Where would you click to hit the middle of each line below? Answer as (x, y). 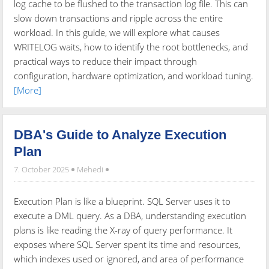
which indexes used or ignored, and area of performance (129, 258)
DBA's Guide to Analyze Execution (120, 134)
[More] (28, 90)
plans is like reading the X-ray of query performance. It (123, 230)
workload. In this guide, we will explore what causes (117, 32)
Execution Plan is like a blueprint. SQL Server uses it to (122, 201)
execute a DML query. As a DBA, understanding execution (130, 215)
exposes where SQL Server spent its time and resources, (127, 244)
